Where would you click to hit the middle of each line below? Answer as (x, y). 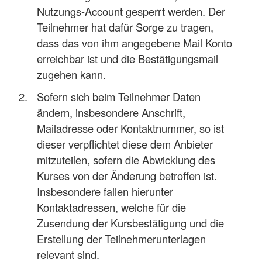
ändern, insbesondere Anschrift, (111, 113)
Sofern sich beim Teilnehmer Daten (119, 97)
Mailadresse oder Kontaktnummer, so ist (131, 128)
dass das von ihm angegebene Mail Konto (135, 43)
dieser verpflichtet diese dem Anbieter (125, 144)
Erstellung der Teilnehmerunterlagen (122, 239)
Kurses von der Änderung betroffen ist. (127, 176)
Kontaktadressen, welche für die (112, 207)
